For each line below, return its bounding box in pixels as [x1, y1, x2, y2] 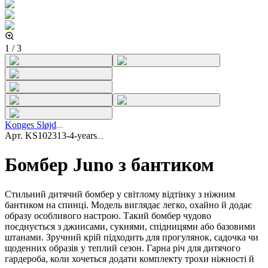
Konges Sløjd [5, 120, 56, 130]
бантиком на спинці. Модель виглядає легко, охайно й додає [5, 199, 252, 210]
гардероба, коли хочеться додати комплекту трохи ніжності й [5, 253, 254, 264]
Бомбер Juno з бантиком [5, 154, 214, 176]
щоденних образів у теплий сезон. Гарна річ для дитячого [5, 242, 240, 253]
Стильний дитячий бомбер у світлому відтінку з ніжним [5, 188, 235, 199]
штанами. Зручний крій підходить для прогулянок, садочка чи [5, 232, 258, 242]
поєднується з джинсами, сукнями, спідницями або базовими [5, 221, 255, 232]
